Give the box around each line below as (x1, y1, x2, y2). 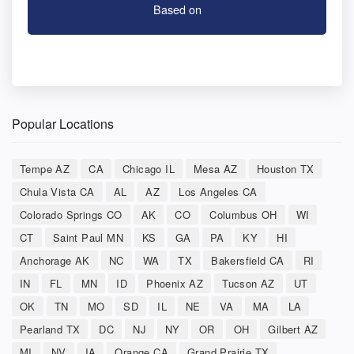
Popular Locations (12, 114, 114, 133)
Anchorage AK (20, 252, 90, 268)
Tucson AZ (222, 275, 275, 291)
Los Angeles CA (179, 183, 258, 199)
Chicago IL (122, 160, 175, 176)
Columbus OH (209, 206, 277, 222)
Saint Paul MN (52, 229, 124, 245)
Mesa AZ (194, 160, 238, 176)
